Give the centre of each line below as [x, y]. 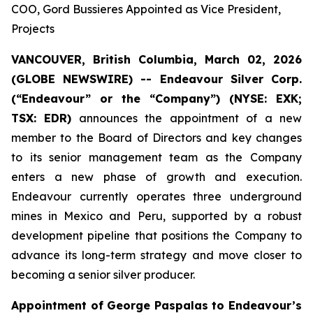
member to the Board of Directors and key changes [156, 138]
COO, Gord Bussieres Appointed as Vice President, [146, 9]
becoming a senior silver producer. [103, 275]
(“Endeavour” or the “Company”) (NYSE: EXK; [156, 99]
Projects [33, 29]
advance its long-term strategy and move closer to [156, 255]
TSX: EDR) [42, 118]
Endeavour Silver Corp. [231, 79]
